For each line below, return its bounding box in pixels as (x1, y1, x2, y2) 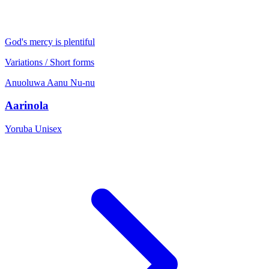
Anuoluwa (5, 77, 45, 88)
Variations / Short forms (5, 56, 94, 67)
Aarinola (5, 99, 49, 112)
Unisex (35, 124, 62, 134)
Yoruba (5, 124, 35, 134)
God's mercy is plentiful (5, 36, 95, 47)
